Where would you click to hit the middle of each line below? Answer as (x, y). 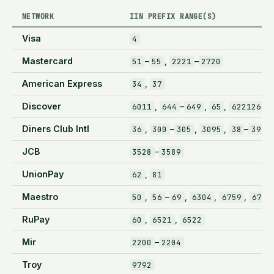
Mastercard (47, 61)
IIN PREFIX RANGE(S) (173, 16)
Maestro (40, 196)
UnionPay (43, 174)
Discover (42, 106)
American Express (62, 83)
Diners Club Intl (56, 128)
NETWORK (38, 16)
